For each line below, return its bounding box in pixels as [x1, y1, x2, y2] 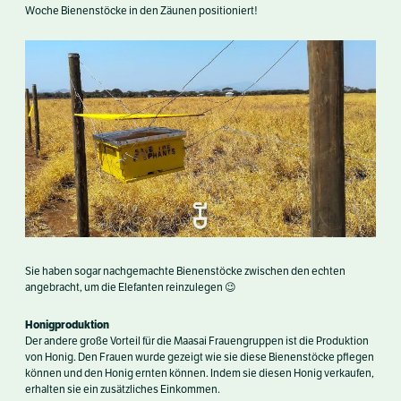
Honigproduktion [25, 318, 109, 332]
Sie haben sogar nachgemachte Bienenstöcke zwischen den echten [25, 265, 346, 278]
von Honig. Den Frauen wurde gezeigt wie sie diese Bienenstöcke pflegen [25, 351, 374, 364]
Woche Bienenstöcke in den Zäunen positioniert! [25, 4, 258, 17]
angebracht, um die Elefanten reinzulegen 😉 [25, 281, 236, 294]
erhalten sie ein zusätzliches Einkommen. [25, 383, 220, 397]
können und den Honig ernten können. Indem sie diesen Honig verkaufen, [25, 367, 374, 380]
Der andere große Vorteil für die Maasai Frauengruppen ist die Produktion [25, 335, 369, 348]
